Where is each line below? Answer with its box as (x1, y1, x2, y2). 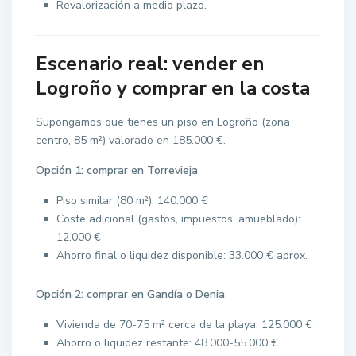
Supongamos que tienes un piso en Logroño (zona (36, 114, 291, 130)
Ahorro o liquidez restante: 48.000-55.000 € (56, 335, 279, 351)
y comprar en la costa (112, 75, 311, 102)
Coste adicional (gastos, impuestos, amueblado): (56, 211, 301, 227)
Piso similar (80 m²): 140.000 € (56, 193, 209, 209)
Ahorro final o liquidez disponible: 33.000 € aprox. (56, 248, 308, 264)
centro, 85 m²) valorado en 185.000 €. (36, 133, 226, 149)
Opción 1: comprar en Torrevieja (36, 163, 199, 179)
